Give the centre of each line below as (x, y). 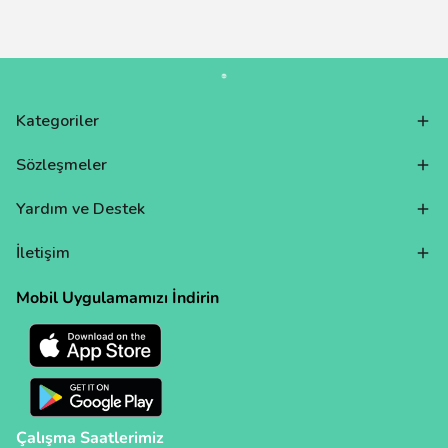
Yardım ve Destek (80, 209)
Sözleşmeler (61, 165)
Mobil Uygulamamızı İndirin (119, 298)
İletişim (43, 253)
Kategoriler (57, 121)
